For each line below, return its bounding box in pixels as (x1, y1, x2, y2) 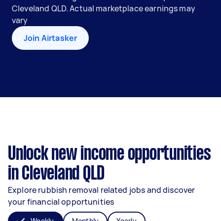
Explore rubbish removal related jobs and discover (8, 184, 195, 195)
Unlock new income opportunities (8, 146, 211, 163)
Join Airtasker (24, 33, 77, 43)
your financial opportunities (8, 196, 114, 207)
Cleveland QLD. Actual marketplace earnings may (12, 3, 195, 14)
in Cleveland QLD (8, 165, 105, 183)
